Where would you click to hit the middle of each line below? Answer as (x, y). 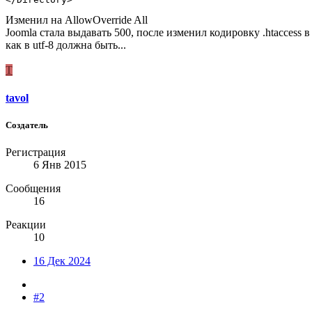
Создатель (27, 125)
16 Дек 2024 (62, 261)
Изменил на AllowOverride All (77, 20)
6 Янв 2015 (60, 165)
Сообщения (33, 189)
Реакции (26, 225)
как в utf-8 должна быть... (66, 45)
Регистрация (36, 153)
